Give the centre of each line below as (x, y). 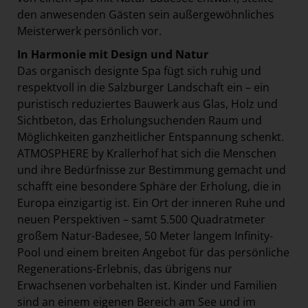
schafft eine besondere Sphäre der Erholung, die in (149, 186)
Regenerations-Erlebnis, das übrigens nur (125, 268)
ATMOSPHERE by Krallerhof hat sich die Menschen (147, 153)
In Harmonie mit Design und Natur (113, 54)
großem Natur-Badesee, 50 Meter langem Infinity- (145, 235)
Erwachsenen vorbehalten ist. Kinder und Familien (147, 285)
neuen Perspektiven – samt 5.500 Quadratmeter (141, 219)
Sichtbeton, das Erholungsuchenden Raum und (140, 120)
